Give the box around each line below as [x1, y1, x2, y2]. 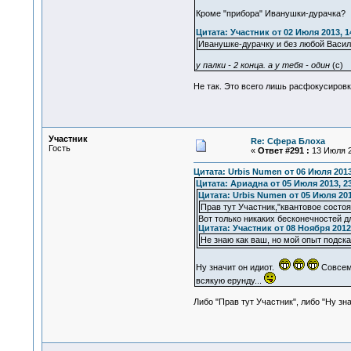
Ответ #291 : [257, 146, 309, 155]
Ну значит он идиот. [195, 262, 279, 273]
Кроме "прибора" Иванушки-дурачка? [195, 9, 346, 19]
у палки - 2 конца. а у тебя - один [195, 60, 330, 71]
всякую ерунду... [195, 276, 264, 286]
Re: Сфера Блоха [250, 136, 325, 146]
